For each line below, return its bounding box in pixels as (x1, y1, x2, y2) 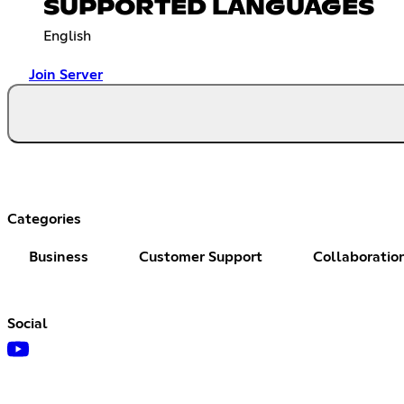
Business (29, 249, 88, 264)
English (43, 28, 91, 43)
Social (7, 316, 48, 331)
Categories (7, 211, 81, 226)
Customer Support (139, 249, 262, 264)
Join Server (29, 67, 103, 82)
